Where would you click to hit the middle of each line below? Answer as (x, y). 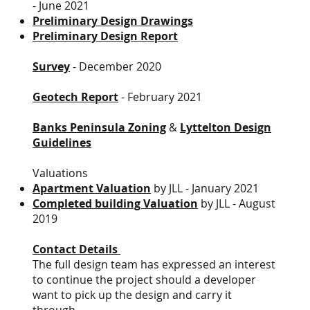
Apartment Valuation (92, 188)
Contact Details (77, 249)
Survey (52, 66)
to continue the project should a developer (145, 280)
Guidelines (62, 143)
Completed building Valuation (116, 203)
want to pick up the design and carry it (133, 295)
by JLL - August (237, 203)
